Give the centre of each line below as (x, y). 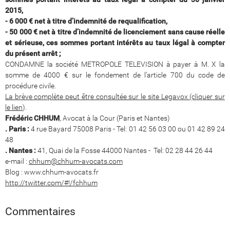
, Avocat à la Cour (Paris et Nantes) (115, 118)
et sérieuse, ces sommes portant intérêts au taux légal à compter (115, 42)
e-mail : (17, 161)
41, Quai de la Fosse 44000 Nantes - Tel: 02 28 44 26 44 (124, 150)
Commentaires (40, 211)
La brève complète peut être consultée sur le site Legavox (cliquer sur (115, 96)
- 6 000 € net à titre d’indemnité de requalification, (86, 21)
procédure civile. (31, 85)
